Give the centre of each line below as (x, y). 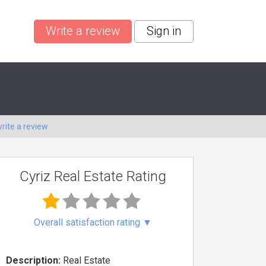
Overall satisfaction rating (88, 222)
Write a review (83, 31)
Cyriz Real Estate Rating (93, 176)
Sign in (164, 31)
